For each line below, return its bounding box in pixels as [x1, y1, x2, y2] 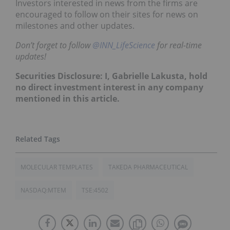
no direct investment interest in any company [15, 81, 203, 93]
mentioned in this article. [15, 92, 120, 104]
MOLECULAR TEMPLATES [21, 162, 93, 171]
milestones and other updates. [15, 20, 135, 31]
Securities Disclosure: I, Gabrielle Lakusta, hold [15, 70, 207, 82]
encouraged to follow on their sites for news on [15, 8, 198, 20]
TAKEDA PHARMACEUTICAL [108, 162, 188, 171]
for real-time [155, 39, 202, 51]
